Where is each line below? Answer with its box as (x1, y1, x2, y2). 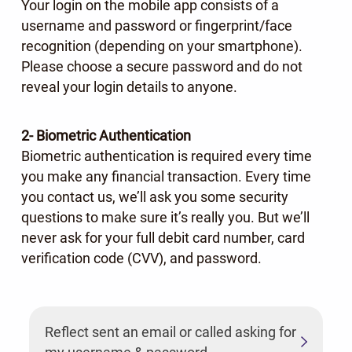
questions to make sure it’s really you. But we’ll (20, 209, 310, 225)
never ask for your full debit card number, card (20, 229, 305, 246)
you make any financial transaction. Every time (20, 168, 311, 185)
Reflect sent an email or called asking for (44, 324, 296, 340)
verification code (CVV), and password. (20, 250, 262, 266)
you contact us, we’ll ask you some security (20, 189, 288, 205)
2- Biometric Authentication (20, 127, 191, 144)
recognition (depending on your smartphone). (20, 38, 302, 54)
